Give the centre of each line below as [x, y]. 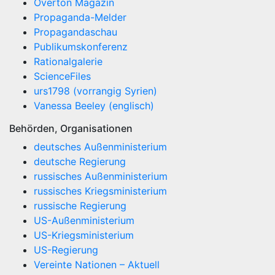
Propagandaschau [76, 32]
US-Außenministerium [84, 220]
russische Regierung [80, 206]
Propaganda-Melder [80, 17]
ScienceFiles [62, 76]
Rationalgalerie [68, 61]
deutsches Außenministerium [100, 147]
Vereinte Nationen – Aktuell [97, 265]
